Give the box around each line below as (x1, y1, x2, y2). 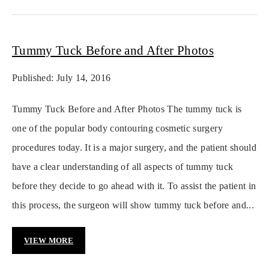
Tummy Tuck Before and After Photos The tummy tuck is (12, 104, 242, 115)
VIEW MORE (24, 236, 74, 246)
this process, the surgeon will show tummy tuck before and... (12, 200, 255, 211)
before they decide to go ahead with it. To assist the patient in (12, 181, 256, 192)
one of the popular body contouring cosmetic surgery (12, 123, 223, 134)
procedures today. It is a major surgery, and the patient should (12, 142, 257, 153)
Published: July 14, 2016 (12, 73, 111, 83)
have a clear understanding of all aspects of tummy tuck (12, 162, 234, 172)
